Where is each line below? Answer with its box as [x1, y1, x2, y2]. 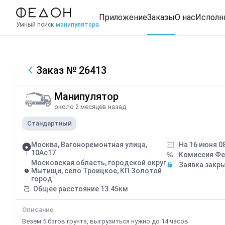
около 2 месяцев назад [54, 102, 126, 110]
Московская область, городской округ [31, 158, 166, 167]
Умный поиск [16, 21, 54, 28]
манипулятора [56, 21, 99, 28]
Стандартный [27, 120, 72, 128]
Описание [22, 205, 53, 213]
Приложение [99, 12, 147, 22]
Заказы [147, 12, 175, 22]
